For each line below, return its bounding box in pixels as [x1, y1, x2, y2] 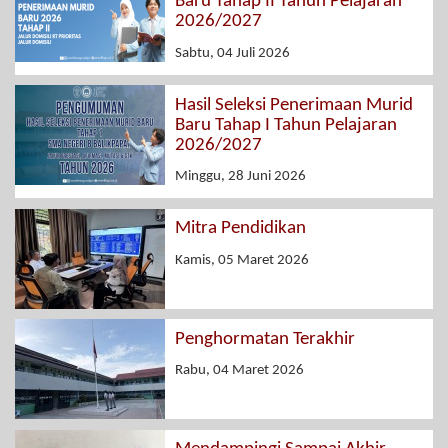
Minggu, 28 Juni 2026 [175, 169, 306, 185]
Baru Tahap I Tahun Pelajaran [175, 115, 397, 135]
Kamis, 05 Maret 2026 [175, 252, 309, 268]
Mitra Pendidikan [175, 219, 306, 239]
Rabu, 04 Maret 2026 [175, 363, 304, 379]
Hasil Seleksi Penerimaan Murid [175, 95, 413, 115]
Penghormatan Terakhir [175, 329, 355, 349]
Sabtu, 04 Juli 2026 [175, 45, 290, 61]
